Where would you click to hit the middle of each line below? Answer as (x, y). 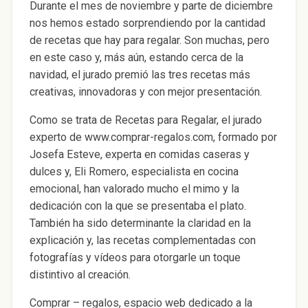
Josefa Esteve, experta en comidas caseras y (139, 154)
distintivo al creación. (80, 274)
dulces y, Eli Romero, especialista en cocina (134, 171)
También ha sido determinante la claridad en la (140, 223)
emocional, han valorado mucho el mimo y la (134, 188)
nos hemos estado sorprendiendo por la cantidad (147, 23)
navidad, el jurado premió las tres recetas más (140, 74)
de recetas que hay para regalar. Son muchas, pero (149, 40)
